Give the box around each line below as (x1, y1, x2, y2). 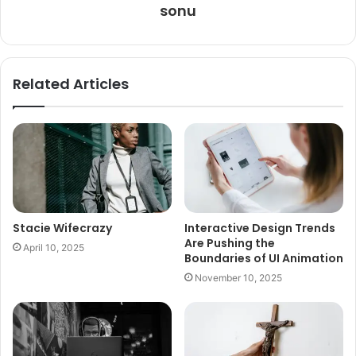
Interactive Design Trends (184, 220, 335, 237)
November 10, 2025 (195, 272, 282, 284)
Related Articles (13, 74, 129, 95)
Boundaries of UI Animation (184, 250, 343, 267)
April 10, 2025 (23, 242, 84, 254)
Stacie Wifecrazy (13, 220, 112, 237)
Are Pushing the (184, 235, 275, 252)
